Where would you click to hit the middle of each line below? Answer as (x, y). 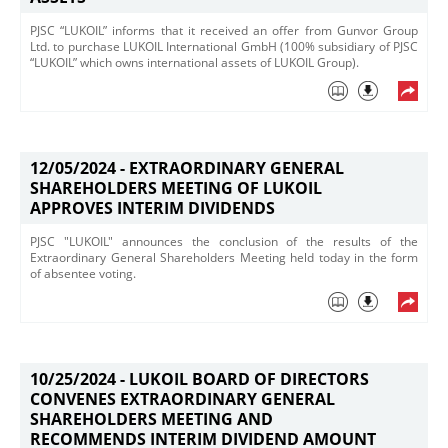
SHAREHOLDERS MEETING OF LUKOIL (176, 188)
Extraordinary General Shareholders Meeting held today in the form (224, 257)
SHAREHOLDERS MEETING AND (151, 419)
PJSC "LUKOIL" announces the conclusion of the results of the (224, 241)
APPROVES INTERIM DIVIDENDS (152, 208)
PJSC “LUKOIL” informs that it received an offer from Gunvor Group (224, 30)
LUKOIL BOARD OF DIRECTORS (249, 379)
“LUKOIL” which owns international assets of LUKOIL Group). (196, 62)
